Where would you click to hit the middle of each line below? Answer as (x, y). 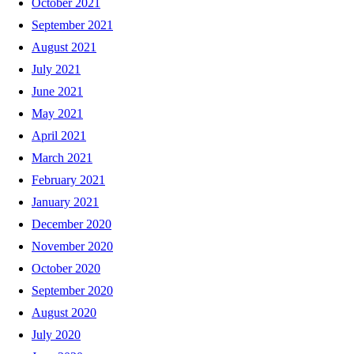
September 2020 (72, 290)
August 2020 (64, 312)
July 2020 (56, 334)
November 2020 (72, 246)
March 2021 (62, 157)
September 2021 (72, 24)
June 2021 (57, 91)
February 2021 (68, 179)
